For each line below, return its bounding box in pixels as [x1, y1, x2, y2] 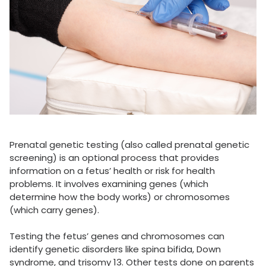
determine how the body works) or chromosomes [9, 191, 230, 204]
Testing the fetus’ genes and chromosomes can [9, 230, 224, 243]
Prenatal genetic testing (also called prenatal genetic [9, 138, 249, 151]
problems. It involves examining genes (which [9, 178, 208, 191]
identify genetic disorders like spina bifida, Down [9, 243, 221, 256]
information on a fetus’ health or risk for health [9, 164, 215, 178]
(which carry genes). [9, 204, 102, 217]
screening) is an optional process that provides [9, 151, 219, 164]
